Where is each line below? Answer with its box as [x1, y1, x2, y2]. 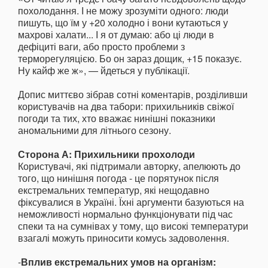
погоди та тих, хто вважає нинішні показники [18, 111, 215, 126]
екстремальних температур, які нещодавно [18, 183, 209, 197]
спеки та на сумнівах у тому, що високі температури [18, 219, 248, 233]
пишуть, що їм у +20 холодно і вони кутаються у [18, 16, 228, 30]
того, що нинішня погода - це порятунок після [18, 171, 219, 185]
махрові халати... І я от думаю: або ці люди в [18, 28, 214, 42]
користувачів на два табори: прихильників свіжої [18, 99, 234, 114]
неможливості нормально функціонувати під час [18, 207, 233, 221]
